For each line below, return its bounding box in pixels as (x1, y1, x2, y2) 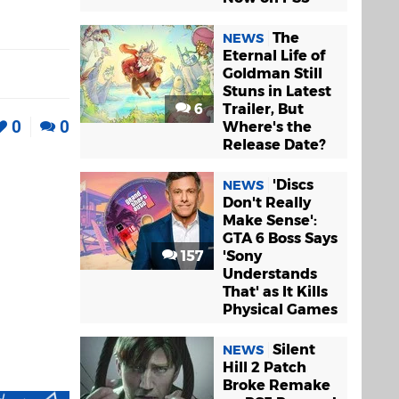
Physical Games (223, 301, 338, 318)
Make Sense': (223, 212, 317, 229)
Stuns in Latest (223, 83, 331, 100)
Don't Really (223, 194, 311, 211)
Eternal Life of (223, 47, 325, 64)
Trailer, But (223, 101, 304, 118)
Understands (223, 265, 317, 282)
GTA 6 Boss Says (223, 230, 338, 247)
